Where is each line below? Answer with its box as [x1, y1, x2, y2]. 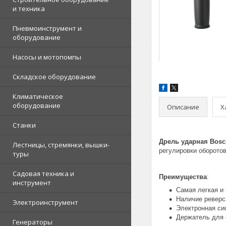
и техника [13, 4, 45, 13]
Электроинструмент [13, 198, 78, 207]
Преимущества [159, 173, 207, 181]
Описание [167, 102, 199, 111]
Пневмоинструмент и [13, 24, 82, 33]
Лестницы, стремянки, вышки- [13, 140, 109, 149]
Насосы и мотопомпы [13, 52, 81, 62]
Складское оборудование [13, 72, 96, 81]
